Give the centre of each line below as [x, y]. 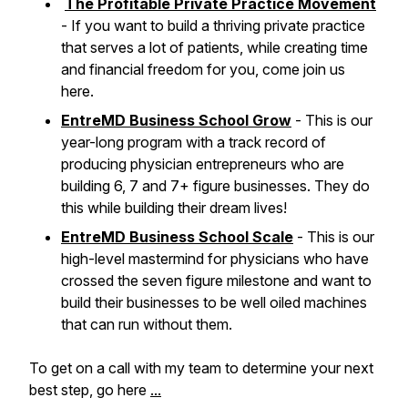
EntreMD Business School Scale [177, 237]
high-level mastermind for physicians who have [215, 259]
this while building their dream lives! [174, 208]
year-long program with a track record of [194, 142]
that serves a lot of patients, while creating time [214, 47]
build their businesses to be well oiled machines [214, 302]
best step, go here [90, 390]
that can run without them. [147, 324]
